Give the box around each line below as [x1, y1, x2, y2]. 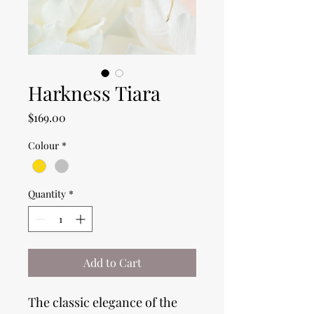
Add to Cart [83, 255, 142, 271]
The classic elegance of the [28, 294, 177, 311]
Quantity [28, 187, 66, 201]
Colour [28, 139, 59, 153]
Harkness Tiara [28, 80, 161, 107]
